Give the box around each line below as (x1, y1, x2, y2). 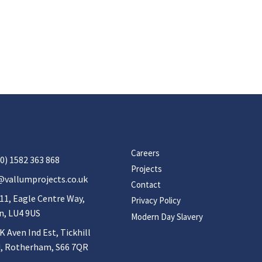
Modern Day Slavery (131, 211, 203, 222)
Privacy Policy (131, 195, 181, 206)
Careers (131, 147, 160, 158)
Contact (131, 179, 161, 191)
